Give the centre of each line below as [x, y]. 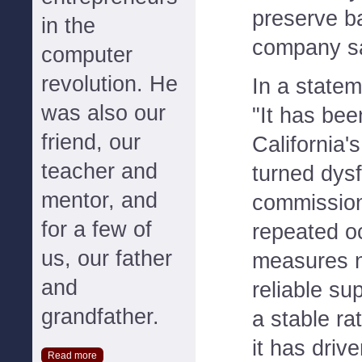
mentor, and [99, 200]
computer [87, 55]
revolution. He [109, 84]
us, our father [107, 259]
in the [68, 26]
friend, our [91, 142]
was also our [103, 113]
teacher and [99, 171]
